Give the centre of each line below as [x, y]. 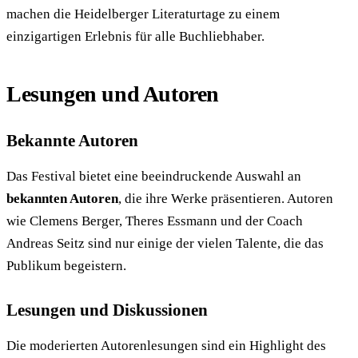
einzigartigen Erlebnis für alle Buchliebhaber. [135, 37]
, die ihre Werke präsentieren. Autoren [226, 199]
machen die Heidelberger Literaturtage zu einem [143, 14]
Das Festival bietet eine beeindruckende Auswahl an [154, 177]
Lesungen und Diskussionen [107, 310]
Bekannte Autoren [72, 141]
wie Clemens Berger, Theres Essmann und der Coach [155, 221]
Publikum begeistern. [66, 266]
